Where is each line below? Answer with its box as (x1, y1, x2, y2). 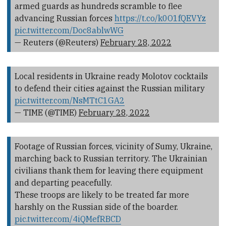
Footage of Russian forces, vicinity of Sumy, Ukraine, (14, 141, 212, 152)
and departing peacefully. (14, 178, 112, 188)
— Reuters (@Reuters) (14, 37, 100, 48)
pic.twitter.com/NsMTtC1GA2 (14, 95, 125, 106)
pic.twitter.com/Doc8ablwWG (14, 25, 124, 36)
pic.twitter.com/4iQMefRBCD (14, 214, 121, 224)
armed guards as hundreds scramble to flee (14, 1, 182, 12)
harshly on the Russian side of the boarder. (14, 202, 178, 212)
